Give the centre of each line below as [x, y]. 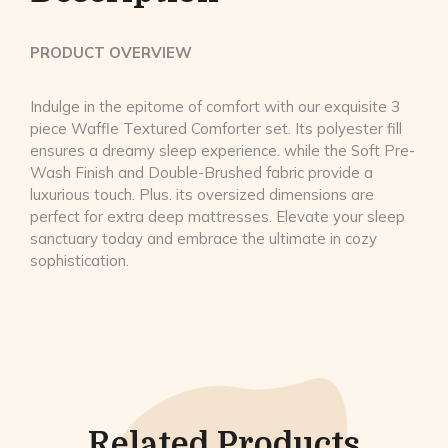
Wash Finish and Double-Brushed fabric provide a [201, 173]
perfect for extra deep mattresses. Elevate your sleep [217, 217]
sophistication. [79, 261]
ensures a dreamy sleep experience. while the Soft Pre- [222, 151]
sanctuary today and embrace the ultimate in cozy [203, 239]
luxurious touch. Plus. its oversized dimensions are [202, 195]
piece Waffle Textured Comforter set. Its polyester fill [216, 129]
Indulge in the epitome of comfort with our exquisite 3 [215, 107]
